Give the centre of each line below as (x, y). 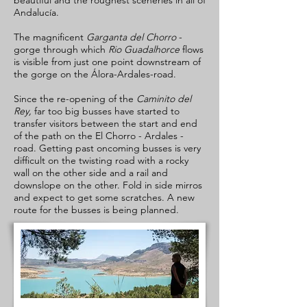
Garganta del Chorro (131, 37)
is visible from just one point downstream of (107, 62)
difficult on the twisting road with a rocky (101, 160)
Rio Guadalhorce (144, 49)
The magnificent (50, 37)
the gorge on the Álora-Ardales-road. (95, 74)
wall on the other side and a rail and (91, 173)
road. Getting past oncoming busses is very (107, 148)
